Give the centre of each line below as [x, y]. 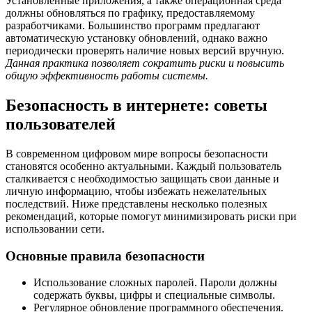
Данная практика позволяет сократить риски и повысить [145, 63]
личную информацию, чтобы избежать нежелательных [136, 191]
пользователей [61, 124]
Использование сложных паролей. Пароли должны [155, 283]
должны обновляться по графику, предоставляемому [130, 13]
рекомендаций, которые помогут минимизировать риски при [151, 216]
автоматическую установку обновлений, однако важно [136, 38]
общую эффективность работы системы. [107, 76]
